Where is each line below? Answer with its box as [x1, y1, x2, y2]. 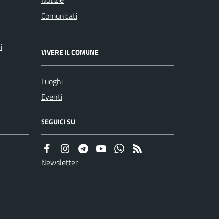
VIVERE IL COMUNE [41, 46, 99, 57]
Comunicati [41, 9, 77, 22]
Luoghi [41, 75, 63, 87]
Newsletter [41, 156, 78, 168]
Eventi [41, 90, 62, 103]
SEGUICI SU [41, 116, 75, 127]
